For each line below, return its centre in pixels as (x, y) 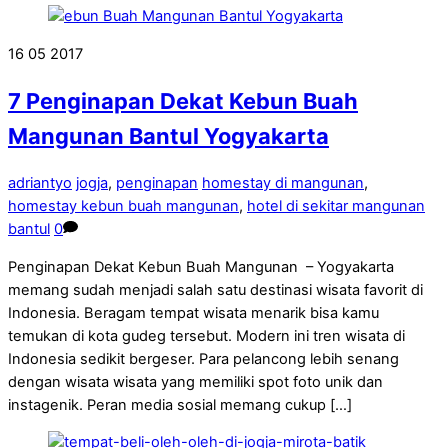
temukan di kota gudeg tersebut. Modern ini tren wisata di (206, 335)
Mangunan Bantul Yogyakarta (168, 136)
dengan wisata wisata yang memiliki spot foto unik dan (195, 381)
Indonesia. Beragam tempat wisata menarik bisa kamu (193, 312)
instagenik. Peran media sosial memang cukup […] (180, 404)
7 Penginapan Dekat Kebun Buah (183, 101)
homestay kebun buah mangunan (123, 206)
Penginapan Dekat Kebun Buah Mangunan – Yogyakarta (201, 266)
